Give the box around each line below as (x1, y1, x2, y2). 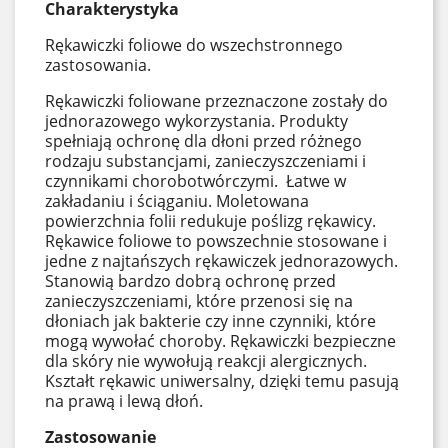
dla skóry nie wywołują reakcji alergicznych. (45, 350, 367, 372)
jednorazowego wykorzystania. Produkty (45, 110, 348, 132)
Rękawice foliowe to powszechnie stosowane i (45, 230, 387, 252)
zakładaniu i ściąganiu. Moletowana (45, 190, 309, 212)
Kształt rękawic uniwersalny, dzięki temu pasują (45, 370, 399, 392)
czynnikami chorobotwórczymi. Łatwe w (45, 170, 346, 192)
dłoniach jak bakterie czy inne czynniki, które (45, 310, 376, 332)
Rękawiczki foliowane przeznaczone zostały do (45, 90, 388, 112)
